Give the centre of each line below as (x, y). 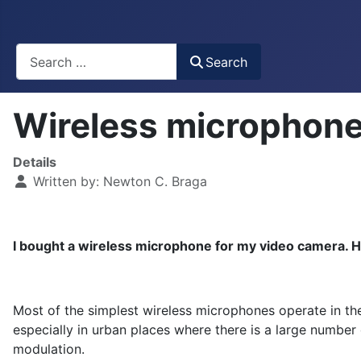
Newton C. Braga (155, 182)
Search (227, 62)
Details (35, 162)
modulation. (49, 349)
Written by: (66, 182)
